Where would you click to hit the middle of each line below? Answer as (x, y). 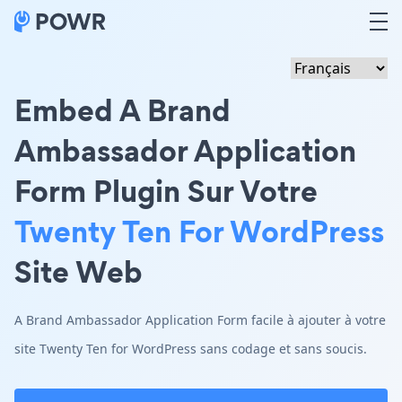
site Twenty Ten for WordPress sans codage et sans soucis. (191, 349)
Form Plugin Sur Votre (166, 191)
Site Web (79, 271)
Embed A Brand (122, 110)
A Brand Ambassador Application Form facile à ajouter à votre (200, 320)
